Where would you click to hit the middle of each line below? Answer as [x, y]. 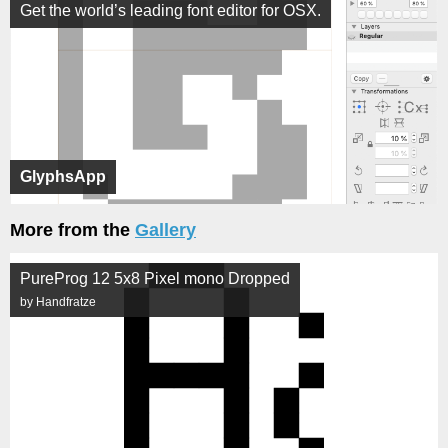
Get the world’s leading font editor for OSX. [170, 11]
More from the [72, 230]
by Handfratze [58, 302]
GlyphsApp [63, 177]
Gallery [165, 230]
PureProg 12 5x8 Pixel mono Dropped [155, 279]
